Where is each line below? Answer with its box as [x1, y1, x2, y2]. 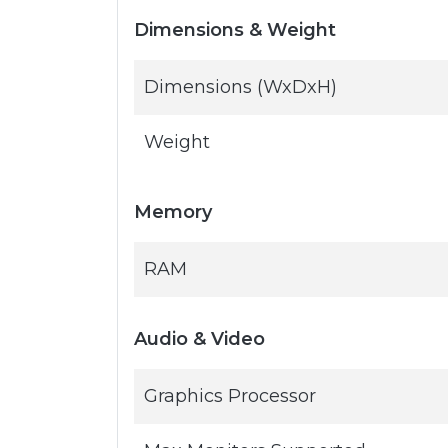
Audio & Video [134, 328, 265, 350]
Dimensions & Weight [134, 19, 336, 41]
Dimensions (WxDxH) [144, 76, 337, 98]
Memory [134, 201, 212, 223]
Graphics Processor [144, 385, 316, 407]
